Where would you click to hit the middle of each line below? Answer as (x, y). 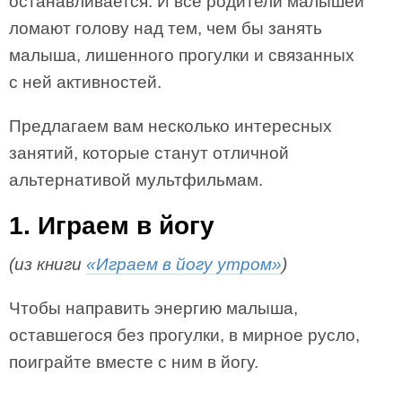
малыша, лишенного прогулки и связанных (182, 55)
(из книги (48, 264)
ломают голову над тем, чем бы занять (166, 28)
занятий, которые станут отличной (149, 153)
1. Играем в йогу (112, 226)
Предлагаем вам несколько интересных (170, 126)
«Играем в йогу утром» (184, 264)
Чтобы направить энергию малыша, (153, 308)
